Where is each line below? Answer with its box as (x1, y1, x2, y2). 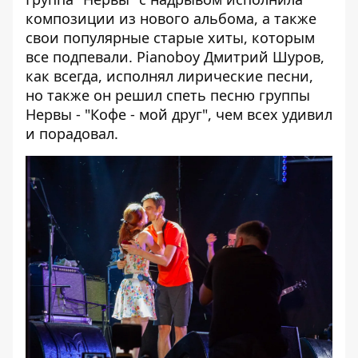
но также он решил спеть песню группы (26, 86, 310, 105)
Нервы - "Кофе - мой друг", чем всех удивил (26, 105, 332, 124)
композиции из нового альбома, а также (26, 9, 316, 28)
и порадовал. (26, 124, 118, 143)
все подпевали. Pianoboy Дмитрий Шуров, (26, 47, 324, 66)
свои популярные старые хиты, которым (26, 28, 315, 47)
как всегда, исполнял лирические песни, (26, 66, 313, 86)
